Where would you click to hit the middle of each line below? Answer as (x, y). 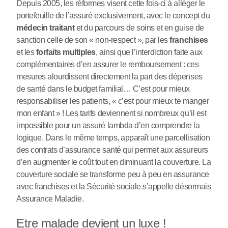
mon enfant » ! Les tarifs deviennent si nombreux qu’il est (111, 113)
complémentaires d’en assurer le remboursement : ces (108, 65)
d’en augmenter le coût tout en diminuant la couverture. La (114, 162)
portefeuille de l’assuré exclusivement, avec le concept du (113, 16)
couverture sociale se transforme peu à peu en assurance (113, 175)
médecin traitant (46, 28)
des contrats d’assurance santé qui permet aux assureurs (112, 150)
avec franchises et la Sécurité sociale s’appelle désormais (114, 187)
